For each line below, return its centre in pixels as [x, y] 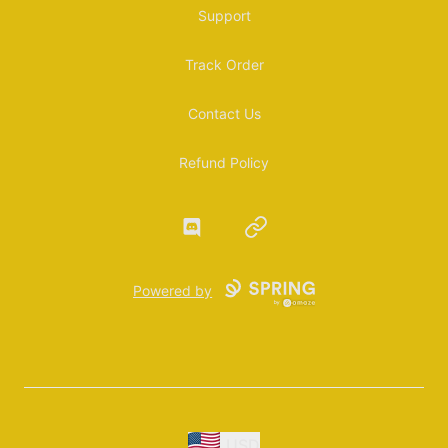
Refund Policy [224, 163]
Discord [208, 226]
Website [273, 226]
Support [224, 16]
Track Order [224, 65]
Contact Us [224, 114]
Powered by [173, 291]
